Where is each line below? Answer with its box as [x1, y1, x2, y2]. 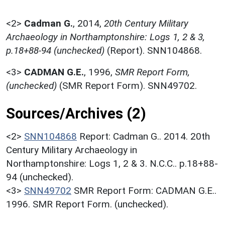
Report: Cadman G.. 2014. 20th [79, 130, 210, 142]
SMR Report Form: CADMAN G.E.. [74, 184, 216, 196]
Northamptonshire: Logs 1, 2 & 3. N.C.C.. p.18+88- [6, 157, 218, 169]
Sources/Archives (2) [6, 104, 146, 122]
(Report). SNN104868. [104, 44, 202, 56]
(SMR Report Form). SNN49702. [57, 79, 197, 91]
